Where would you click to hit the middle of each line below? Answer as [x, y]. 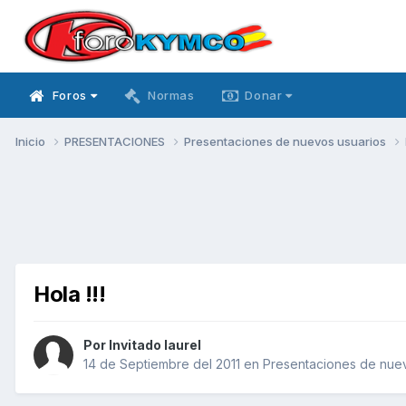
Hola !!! [70, 294]
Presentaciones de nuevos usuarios [286, 141]
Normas [171, 95]
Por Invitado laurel [142, 345]
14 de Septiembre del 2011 [162, 364]
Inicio [32, 141]
